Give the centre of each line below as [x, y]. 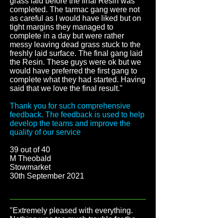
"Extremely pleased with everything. [71, 210]
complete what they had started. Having [78, 80]
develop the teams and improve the [70, 123]
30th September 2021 [47, 176]
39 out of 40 [30, 150]
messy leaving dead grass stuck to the [75, 45]
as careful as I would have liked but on [75, 18]
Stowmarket [30, 167]
